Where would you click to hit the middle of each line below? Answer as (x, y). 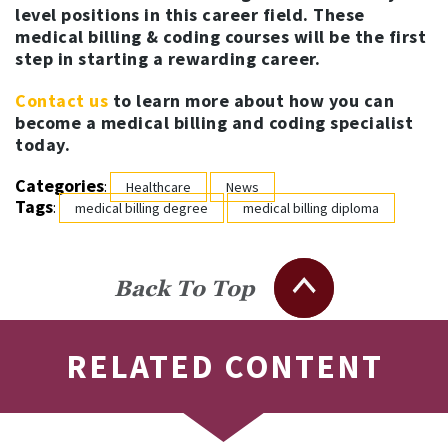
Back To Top (184, 288)
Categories (59, 185)
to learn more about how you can (251, 100)
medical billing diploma (311, 207)
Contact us (61, 100)
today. (42, 144)
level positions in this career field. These (190, 14)
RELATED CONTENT (224, 366)
